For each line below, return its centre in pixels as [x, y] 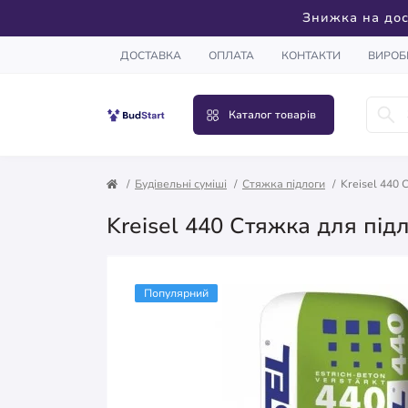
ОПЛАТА [231, 55]
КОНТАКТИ [311, 55]
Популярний [176, 294]
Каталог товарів [272, 114]
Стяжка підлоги [284, 184]
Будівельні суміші [181, 184]
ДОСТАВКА [151, 55]
